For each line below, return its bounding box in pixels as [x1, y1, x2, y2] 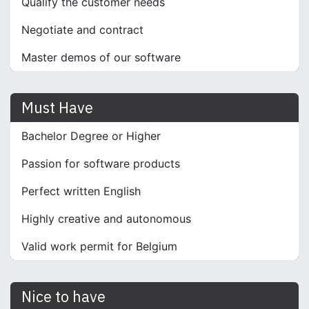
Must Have [21, 98, 93, 117]
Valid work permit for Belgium [21, 239, 177, 253]
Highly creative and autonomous [21, 212, 191, 226]
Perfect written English [21, 184, 141, 198]
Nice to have [21, 287, 106, 306]
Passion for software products [21, 157, 180, 170]
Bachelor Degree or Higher [21, 129, 161, 143]
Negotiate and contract [21, 23, 143, 37]
